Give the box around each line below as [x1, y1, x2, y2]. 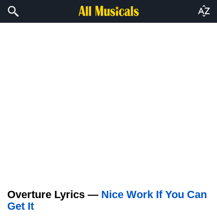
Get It [7, 200, 34, 212]
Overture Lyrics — [7, 188, 101, 201]
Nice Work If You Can [101, 188, 207, 201]
